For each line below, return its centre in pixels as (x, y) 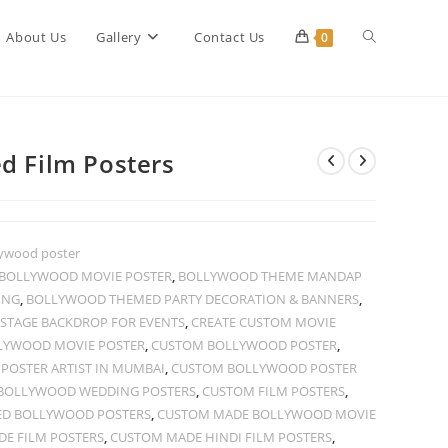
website (388, 109)
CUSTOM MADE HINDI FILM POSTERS (220, 437)
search (384, 183)
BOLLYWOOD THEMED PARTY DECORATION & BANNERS (192, 299)
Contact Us (229, 37)
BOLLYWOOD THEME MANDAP (269, 276)
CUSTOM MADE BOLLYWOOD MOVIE (266, 414)
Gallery (119, 37)
